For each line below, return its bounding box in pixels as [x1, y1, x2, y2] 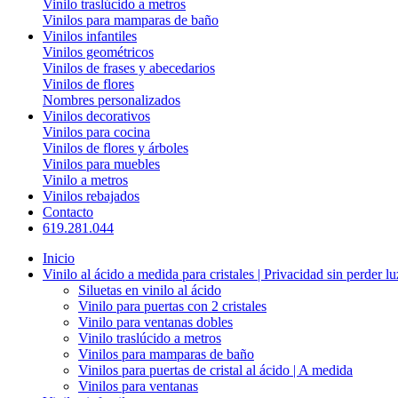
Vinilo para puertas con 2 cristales [78, 298, 267, 314]
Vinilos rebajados [43, 188, 139, 203]
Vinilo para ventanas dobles [78, 314, 233, 330]
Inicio [43, 251, 75, 266]
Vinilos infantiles [43, 28, 137, 44]
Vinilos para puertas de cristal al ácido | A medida [78, 362, 353, 378]
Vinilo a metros [43, 172, 128, 187]
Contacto [43, 204, 93, 219]
